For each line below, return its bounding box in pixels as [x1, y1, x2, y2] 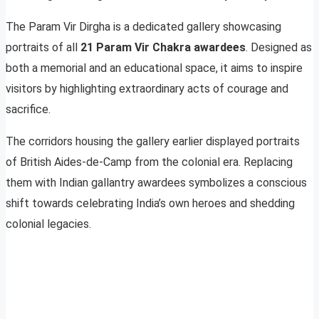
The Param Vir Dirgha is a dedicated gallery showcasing [6, 19, 281, 33]
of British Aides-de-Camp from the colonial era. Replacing [6, 155, 293, 169]
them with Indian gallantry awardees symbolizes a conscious [6, 175, 307, 189]
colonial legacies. [6, 216, 91, 231]
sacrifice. [6, 102, 51, 116]
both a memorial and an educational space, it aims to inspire [6, 61, 303, 75]
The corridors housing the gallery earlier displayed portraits [6, 134, 300, 148]
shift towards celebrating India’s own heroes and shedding [6, 196, 295, 210]
